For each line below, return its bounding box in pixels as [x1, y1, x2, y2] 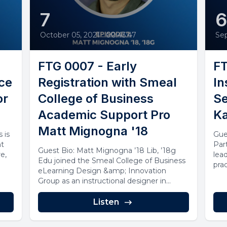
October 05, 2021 [40, 30, 100, 40]
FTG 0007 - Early [37, 58, 137, 73]
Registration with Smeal [37, 74, 177, 90]
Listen [93, 197, 120, 207]
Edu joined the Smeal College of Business [37, 156, 185, 165]
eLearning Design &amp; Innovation [37, 166, 166, 175]
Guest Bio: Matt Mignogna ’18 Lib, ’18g [37, 145, 176, 155]
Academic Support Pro [37, 107, 170, 122]
